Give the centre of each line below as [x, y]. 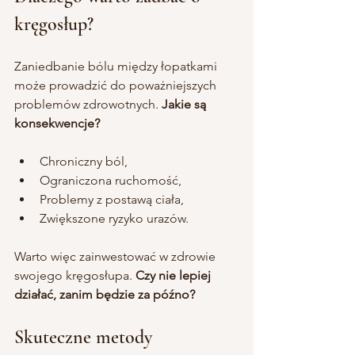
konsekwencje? [57, 123]
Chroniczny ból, [84, 161]
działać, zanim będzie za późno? [105, 294]
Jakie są [185, 104]
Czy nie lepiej [175, 275]
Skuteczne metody [86, 337]
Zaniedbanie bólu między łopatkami [117, 66]
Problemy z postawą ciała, [112, 199]
